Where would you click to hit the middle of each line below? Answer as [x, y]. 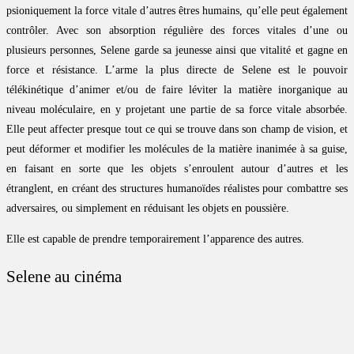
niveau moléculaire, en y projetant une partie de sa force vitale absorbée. [177, 110]
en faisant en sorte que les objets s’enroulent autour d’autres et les [177, 169]
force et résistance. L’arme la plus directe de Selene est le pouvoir [177, 70]
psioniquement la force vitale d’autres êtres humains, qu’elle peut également [177, 11]
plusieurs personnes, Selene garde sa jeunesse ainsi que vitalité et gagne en [177, 51]
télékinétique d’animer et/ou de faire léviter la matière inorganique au [177, 90]
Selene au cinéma [64, 277]
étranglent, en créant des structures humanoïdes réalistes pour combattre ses [177, 189]
